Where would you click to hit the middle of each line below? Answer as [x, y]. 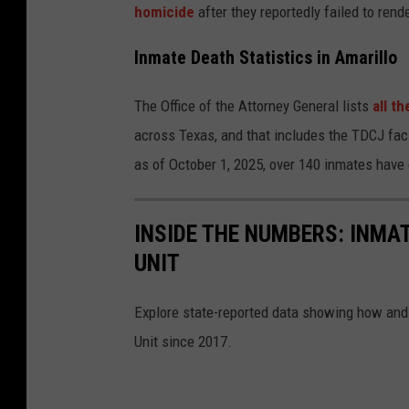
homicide [164, 11]
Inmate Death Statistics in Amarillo [266, 58]
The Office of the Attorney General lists [253, 106]
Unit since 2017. [183, 341]
